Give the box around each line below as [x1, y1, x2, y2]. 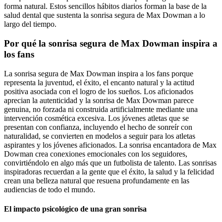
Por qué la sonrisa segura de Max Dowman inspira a [4, 38, 218, 49]
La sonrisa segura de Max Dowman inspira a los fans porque [4, 69, 193, 78]
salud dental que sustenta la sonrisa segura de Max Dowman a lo [4, 11, 205, 20]
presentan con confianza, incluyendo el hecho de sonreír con [4, 122, 192, 131]
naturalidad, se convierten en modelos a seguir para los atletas [4, 131, 195, 140]
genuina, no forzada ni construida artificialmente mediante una [4, 105, 198, 113]
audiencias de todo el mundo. [4, 185, 95, 194]
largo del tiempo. [4, 20, 56, 29]
